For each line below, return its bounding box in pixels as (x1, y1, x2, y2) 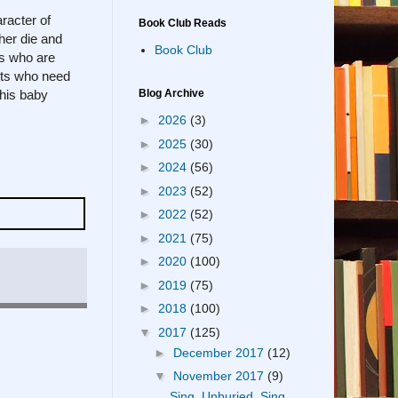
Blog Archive (139, 86, 204, 99)
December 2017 (172, 345, 267, 360)
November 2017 (172, 369, 267, 384)
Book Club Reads (139, 16, 227, 29)
